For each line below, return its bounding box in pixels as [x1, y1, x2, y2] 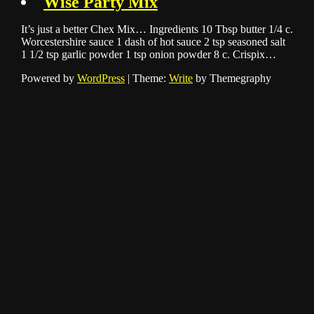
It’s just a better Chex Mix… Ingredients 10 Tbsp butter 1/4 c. [21, 23, 293, 36]
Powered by [21, 72, 77, 85]
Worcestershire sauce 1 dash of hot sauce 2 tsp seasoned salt [21, 36, 285, 48]
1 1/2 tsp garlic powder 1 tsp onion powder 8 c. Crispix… [21, 48, 276, 61]
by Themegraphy [193, 72, 271, 85]
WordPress [77, 72, 125, 85]
